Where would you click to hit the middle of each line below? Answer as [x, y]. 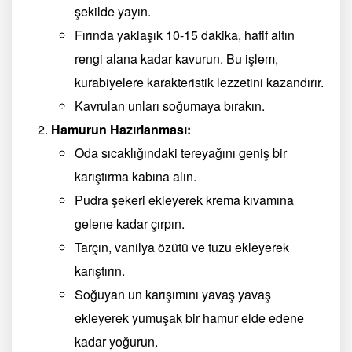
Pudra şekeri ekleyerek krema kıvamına [184, 200]
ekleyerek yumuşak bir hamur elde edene [189, 317]
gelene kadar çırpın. [130, 223]
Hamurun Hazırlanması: [121, 129]
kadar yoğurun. [116, 341]
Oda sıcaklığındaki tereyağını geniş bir [181, 152]
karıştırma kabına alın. [136, 176]
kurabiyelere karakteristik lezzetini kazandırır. [199, 82]
